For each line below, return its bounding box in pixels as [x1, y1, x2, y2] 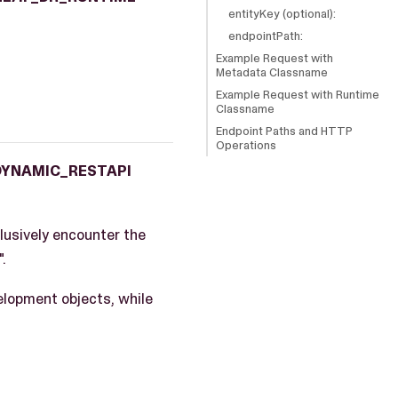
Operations [216, 137, 276, 153]
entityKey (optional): [227, 5, 336, 21]
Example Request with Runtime [216, 86, 379, 102]
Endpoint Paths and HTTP [216, 123, 353, 139]
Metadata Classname [216, 64, 328, 80]
